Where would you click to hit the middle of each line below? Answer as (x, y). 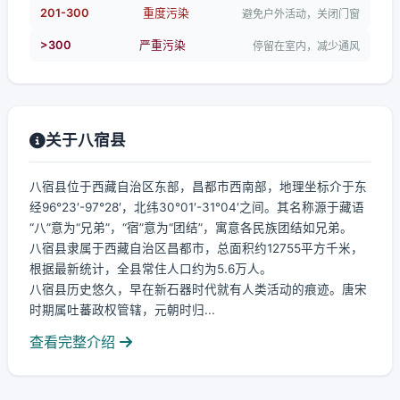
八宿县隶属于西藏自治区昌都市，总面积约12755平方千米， (196, 248)
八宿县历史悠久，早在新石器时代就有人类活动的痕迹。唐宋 (198, 289)
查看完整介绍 (75, 342)
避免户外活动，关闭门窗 (301, 13)
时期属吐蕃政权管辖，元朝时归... (122, 310)
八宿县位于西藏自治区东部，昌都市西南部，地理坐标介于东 (198, 187)
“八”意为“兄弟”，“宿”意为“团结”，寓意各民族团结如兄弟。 (191, 228)
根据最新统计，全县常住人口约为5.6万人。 (151, 269)
